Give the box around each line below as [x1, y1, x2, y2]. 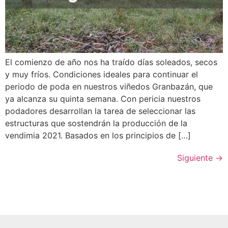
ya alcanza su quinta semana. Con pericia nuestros [5, 93, 201, 104]
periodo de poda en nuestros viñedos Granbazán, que [5, 81, 213, 92]
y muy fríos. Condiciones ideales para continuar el [5, 69, 198, 79]
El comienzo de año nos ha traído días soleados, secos [5, 56, 217, 67]
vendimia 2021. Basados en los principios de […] [5, 130, 191, 140]
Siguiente [177, 152, 215, 163]
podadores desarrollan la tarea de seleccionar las [5, 105, 195, 116]
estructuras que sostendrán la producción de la [5, 118, 187, 128]
